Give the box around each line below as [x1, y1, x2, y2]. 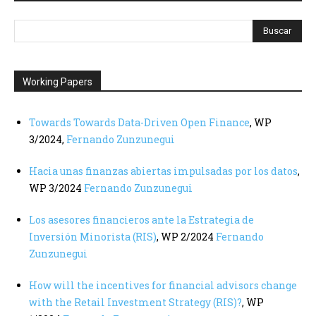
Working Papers [23, 75, 92, 87]
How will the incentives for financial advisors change [29, 278, 297, 292]
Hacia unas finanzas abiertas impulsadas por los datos [29, 164, 298, 178]
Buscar [263, 25, 291, 36]
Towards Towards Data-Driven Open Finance [29, 115, 250, 129]
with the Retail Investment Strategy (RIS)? [29, 295, 242, 309]
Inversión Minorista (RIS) [29, 229, 157, 243]
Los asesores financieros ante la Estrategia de [29, 212, 254, 226]
